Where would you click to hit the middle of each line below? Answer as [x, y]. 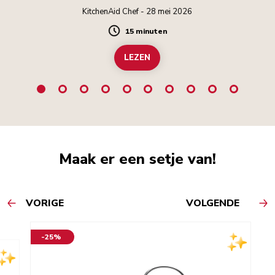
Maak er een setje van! [137, 159]
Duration [128, 36]
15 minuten [146, 31]
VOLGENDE [213, 203]
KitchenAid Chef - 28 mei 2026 [137, 11]
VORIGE [45, 203]
